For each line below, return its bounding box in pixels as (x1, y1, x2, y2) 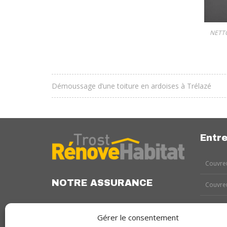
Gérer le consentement (97, 212, 179, 222)
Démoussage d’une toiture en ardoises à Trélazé (52, 81, 211, 91)
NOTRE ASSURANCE (52, 177, 153, 188)
